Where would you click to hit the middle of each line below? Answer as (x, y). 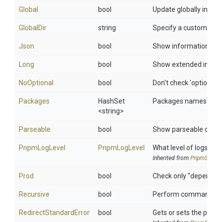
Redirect (32, 213)
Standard (60, 213)
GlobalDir (33, 28)
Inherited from (171, 158)
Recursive (34, 194)
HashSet (111, 101)
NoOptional (36, 83)
